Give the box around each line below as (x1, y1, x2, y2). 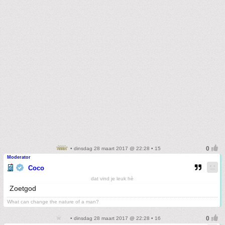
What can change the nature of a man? (7, 198, 99, 204)
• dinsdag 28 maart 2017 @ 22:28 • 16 (68, 215, 161, 221)
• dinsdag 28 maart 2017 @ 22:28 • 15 (68, 145, 161, 151)
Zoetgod (10, 184, 36, 192)
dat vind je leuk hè (91, 175, 134, 181)
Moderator (7, 154, 31, 160)
